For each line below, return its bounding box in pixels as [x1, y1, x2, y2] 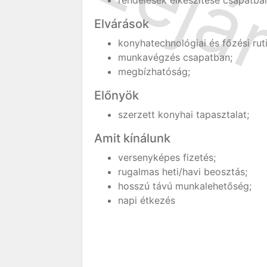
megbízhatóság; [118, 66, 190, 77]
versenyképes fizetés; [118, 151, 216, 163]
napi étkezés [118, 194, 175, 206]
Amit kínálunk [94, 131, 170, 145]
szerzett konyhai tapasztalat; [118, 108, 249, 120]
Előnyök [94, 88, 139, 103]
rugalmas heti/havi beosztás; [118, 166, 247, 178]
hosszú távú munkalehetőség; [118, 180, 252, 192]
